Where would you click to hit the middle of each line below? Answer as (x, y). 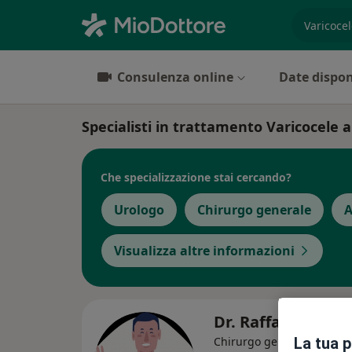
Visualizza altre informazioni (204, 251)
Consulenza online (175, 77)
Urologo (139, 210)
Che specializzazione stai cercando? (196, 177)
